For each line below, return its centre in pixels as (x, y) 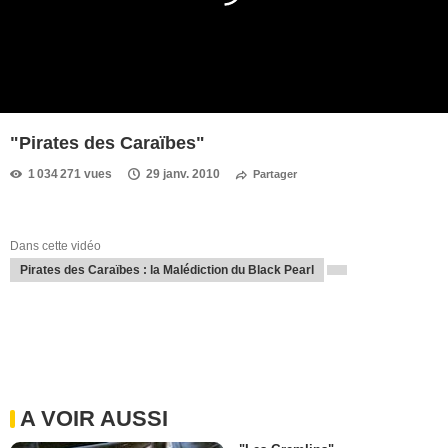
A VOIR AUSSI (94, 419)
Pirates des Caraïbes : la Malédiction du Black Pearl (167, 270)
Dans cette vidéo (55, 246)
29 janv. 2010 (183, 174)
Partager (275, 174)
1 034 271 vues (70, 174)
